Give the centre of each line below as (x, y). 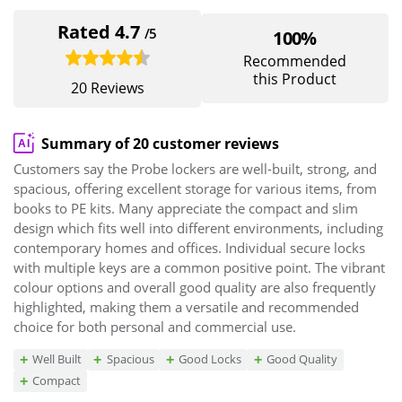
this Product (295, 79)
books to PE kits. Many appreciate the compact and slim (186, 209)
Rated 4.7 (101, 31)
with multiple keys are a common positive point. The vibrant (199, 268)
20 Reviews (107, 87)
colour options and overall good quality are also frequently (195, 288)
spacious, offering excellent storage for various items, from (195, 189)
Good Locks (210, 359)
